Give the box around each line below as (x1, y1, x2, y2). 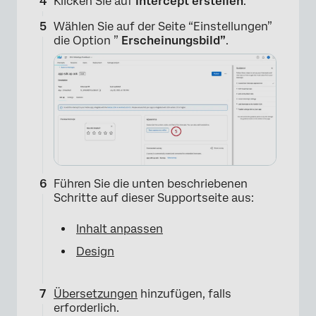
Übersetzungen (54, 287, 138, 300)
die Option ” (54, 34, 121, 47)
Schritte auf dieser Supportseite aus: (54, 191, 254, 205)
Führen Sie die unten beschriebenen (54, 177, 248, 190)
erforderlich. (54, 301, 119, 315)
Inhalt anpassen (76, 222, 163, 236)
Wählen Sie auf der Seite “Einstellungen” (54, 20, 272, 33)
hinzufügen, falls (138, 287, 231, 300)
